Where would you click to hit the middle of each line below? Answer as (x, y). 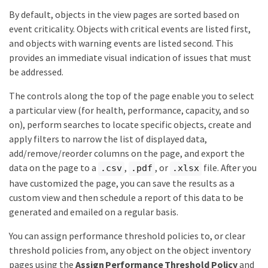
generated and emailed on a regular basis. (94, 211)
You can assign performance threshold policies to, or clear (127, 235)
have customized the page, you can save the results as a (122, 183)
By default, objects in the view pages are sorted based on (124, 15)
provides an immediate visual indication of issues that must (130, 58)
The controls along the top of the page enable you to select (132, 96)
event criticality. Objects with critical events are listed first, (130, 29)
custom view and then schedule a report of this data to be (126, 197)
